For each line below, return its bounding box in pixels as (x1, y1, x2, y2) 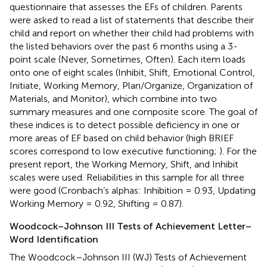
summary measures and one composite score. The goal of (10, 105, 257, 117)
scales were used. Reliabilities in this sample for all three (10, 171, 244, 183)
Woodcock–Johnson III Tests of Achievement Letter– (10, 220, 252, 232)
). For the (219, 145, 257, 157)
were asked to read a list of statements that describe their (10, 14, 254, 26)
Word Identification (10, 233, 98, 245)
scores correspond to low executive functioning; (10, 145, 219, 157)
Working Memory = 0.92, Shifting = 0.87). (10, 197, 184, 209)
